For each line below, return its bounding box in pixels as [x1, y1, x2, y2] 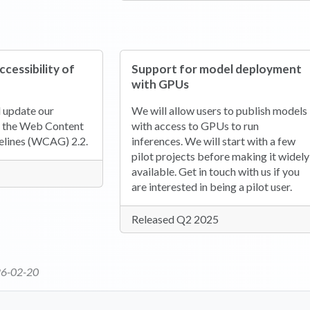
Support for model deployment [131, 62, 302, 77]
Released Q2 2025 [131, 212, 219, 226]
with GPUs [131, 77, 189, 92]
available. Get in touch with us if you [131, 165, 300, 179]
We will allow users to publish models [131, 104, 307, 118]
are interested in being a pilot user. [131, 180, 292, 194]
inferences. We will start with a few [131, 134, 295, 148]
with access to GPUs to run [131, 119, 259, 133]
